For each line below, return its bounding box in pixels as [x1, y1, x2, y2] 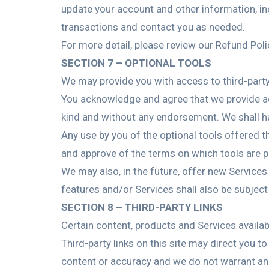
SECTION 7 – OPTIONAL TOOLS [61, 57, 211, 69]
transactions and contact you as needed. [61, 21, 245, 33]
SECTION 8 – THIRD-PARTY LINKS [61, 201, 223, 213]
